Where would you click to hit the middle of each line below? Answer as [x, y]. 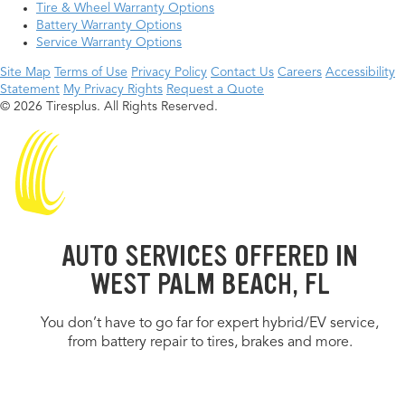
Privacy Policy [169, 73]
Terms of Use [91, 73]
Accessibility [360, 73]
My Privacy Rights [113, 90]
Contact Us [242, 73]
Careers [300, 73]
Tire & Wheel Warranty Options [125, 9]
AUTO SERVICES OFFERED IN [210, 257]
